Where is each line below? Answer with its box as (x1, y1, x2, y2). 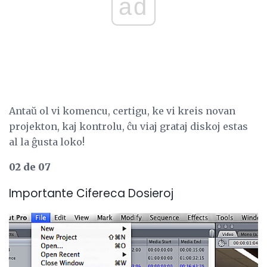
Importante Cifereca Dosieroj (9, 185, 173, 201)
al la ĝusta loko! (9, 136, 85, 148)
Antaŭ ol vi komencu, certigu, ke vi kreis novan (9, 105, 235, 117)
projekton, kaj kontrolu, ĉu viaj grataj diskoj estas (9, 120, 248, 133)
